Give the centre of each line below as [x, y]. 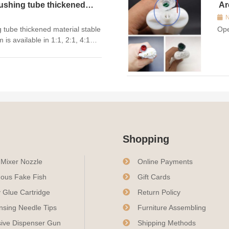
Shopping [146, 139]
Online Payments [165, 162]
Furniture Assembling [171, 208]
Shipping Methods [166, 223]
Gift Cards [154, 177]
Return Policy [159, 192]
